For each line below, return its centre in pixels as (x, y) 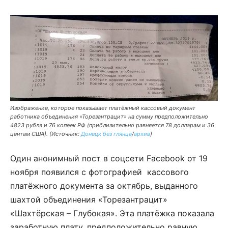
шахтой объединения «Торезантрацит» (89, 200)
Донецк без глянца (106, 134)
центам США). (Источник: (46, 134)
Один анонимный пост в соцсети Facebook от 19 (109, 159)
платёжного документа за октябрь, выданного (104, 186)
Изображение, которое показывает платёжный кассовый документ (103, 108)
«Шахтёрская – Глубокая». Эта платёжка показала (112, 213)
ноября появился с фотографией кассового (99, 172)
